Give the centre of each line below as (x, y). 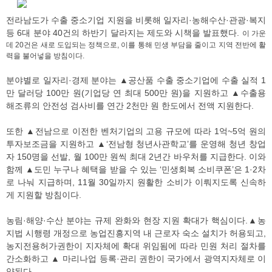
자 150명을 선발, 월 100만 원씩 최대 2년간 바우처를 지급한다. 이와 (136, 157)
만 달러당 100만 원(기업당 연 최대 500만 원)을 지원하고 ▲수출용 (136, 93)
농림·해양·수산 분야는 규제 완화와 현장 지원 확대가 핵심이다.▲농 (136, 221)
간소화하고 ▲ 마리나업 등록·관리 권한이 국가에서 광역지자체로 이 (136, 259)
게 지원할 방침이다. (44, 195)
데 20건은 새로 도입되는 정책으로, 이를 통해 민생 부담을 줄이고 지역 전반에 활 (136, 45)
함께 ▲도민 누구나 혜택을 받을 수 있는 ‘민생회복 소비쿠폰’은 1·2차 (136, 170)
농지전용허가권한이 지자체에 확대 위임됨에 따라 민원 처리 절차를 (136, 246)
